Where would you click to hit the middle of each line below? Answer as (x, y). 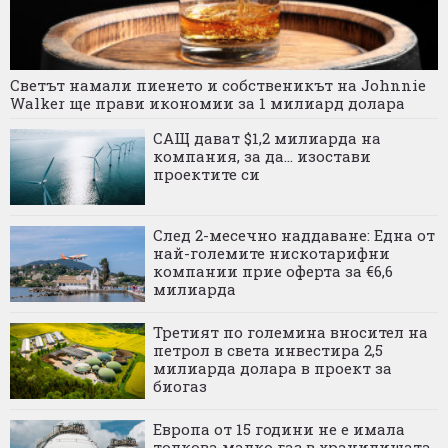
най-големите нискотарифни (271, 253)
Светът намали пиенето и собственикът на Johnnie (218, 85)
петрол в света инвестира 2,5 (268, 350)
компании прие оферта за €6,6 (273, 271)
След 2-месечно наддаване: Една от (294, 235)
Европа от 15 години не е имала (279, 429)
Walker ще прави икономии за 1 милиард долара (207, 103)
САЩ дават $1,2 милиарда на (267, 138)
